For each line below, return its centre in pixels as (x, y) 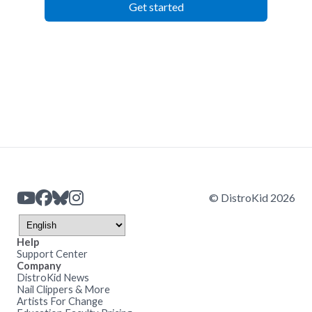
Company (39, 265)
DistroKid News (53, 277)
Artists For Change (60, 301)
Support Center (52, 253)
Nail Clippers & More (63, 289)
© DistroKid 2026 (252, 198)
